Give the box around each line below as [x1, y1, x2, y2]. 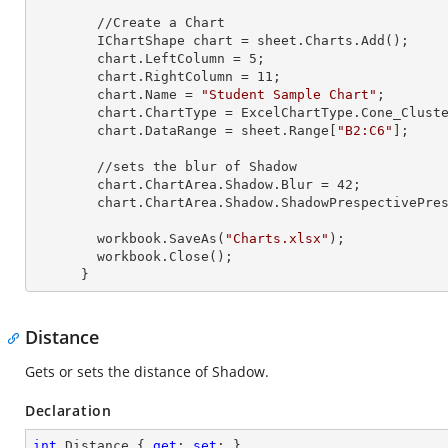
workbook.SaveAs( [97, 231, 225, 246]
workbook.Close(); [33, 249, 97, 264]
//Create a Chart [33, 15, 97, 30]
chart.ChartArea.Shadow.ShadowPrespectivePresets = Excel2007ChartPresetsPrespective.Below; [33, 195, 97, 210]
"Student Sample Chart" [201, 87, 377, 102]
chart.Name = [97, 87, 201, 102]
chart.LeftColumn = [97, 51, 249, 66]
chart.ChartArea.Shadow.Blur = [97, 177, 337, 192]
